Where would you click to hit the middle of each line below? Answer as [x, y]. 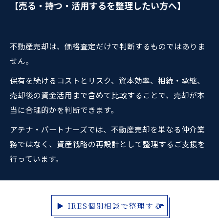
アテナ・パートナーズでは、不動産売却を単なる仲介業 [107, 129]
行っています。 [36, 158]
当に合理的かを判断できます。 [64, 109]
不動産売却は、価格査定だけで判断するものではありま [108, 46]
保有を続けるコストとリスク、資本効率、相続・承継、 [107, 80]
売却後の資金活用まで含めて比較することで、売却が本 [107, 95]
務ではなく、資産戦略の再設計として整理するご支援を [108, 144]
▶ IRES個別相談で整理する [109, 206]
